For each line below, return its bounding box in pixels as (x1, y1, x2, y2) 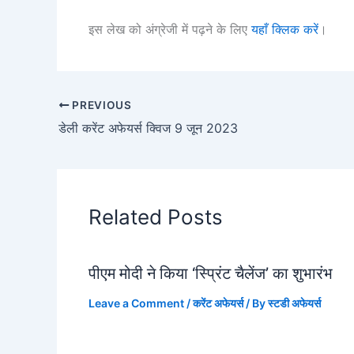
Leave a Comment (88, 296, 184, 310)
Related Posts (88, 204, 223, 229)
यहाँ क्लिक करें (251, 21, 318, 38)
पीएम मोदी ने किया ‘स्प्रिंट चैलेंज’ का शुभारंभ (88, 263, 333, 283)
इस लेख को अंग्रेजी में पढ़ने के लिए (88, 21, 251, 38)
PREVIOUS (69, 98, 132, 111)
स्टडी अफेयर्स (268, 296, 321, 310)
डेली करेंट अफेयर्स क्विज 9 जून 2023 (58, 119, 238, 136)
